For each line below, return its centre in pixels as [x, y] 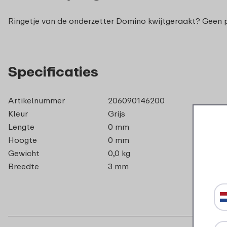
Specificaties [53, 71]
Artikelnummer [36, 100]
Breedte [24, 166]
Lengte [21, 126]
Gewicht [24, 153]
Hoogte [23, 140]
